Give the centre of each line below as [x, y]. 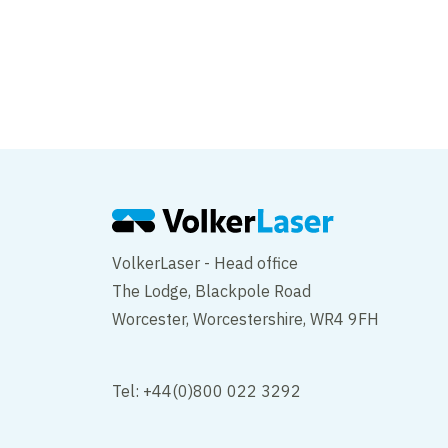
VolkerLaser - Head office [205, 262]
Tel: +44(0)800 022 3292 [206, 390]
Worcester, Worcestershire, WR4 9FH [245, 318]
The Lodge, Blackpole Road [211, 290]
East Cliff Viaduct [336, 117]
